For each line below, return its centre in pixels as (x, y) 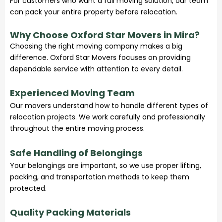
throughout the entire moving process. (77, 129)
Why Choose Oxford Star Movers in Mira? (105, 35)
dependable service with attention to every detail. (96, 69)
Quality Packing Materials (70, 212)
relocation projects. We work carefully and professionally (108, 117)
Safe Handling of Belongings (76, 153)
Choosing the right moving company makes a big (96, 46)
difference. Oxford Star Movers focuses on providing (100, 57)
